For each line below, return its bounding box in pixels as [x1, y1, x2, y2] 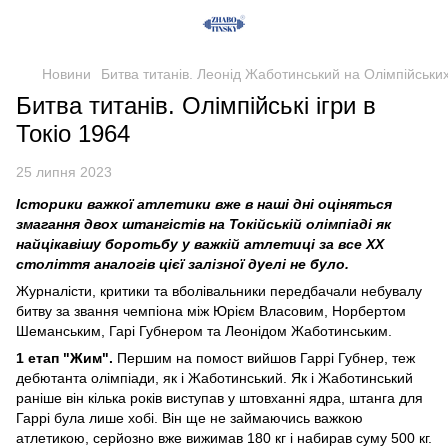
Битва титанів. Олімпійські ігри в [16, 92, 376, 119]
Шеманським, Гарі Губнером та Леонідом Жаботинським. [16, 323, 392, 339]
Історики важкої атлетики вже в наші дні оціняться [16, 196, 392, 212]
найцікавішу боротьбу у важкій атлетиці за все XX [16, 236, 384, 252]
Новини [42, 66, 91, 82]
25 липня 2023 [16, 164, 112, 180]
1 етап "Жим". [16, 350, 113, 366]
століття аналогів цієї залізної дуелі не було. [16, 256, 349, 272]
